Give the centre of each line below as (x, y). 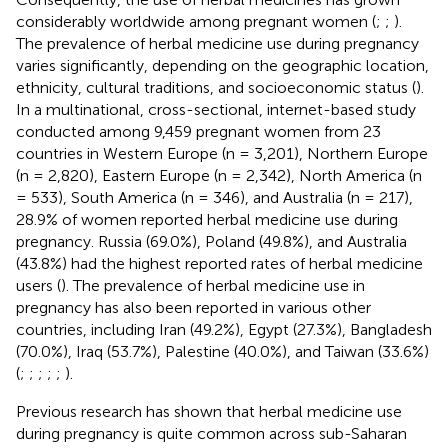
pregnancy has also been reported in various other (193, 307)
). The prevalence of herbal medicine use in (213, 285)
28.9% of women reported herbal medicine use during (207, 219)
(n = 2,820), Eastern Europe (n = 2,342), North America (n (219, 175)
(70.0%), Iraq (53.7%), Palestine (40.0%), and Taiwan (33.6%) (222, 351)
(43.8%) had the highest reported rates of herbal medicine (219, 263)
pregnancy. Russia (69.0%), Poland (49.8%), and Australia (211, 241)
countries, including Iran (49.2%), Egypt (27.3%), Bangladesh (224, 329)
